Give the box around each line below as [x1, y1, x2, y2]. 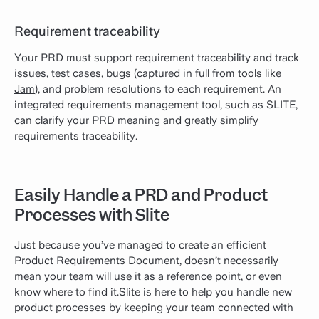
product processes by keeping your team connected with [14, 300, 293, 314]
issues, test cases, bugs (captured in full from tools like [14, 67, 281, 80]
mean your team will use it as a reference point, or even [14, 269, 282, 283]
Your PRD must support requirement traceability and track [14, 51, 299, 65]
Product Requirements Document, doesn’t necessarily [14, 253, 278, 267]
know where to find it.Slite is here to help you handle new [14, 285, 292, 298]
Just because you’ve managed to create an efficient [14, 238, 266, 251]
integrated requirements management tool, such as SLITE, [14, 98, 298, 112]
